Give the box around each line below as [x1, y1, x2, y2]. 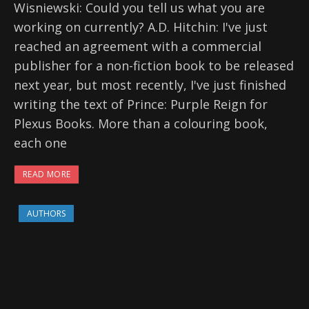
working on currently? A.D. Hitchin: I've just [14, 19, 268, 35]
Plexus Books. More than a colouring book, [14, 115, 268, 132]
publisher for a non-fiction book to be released [14, 57, 294, 74]
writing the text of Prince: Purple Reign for [14, 96, 268, 112]
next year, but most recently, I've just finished [14, 77, 286, 93]
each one [14, 134, 67, 151]
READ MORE [23, 168, 71, 180]
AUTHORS [27, 208, 66, 219]
